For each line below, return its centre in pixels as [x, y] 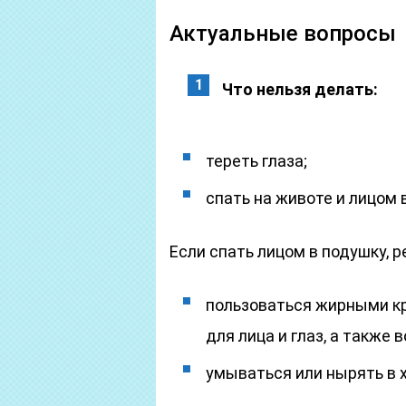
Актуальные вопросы [283, 34]
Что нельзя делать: [300, 89]
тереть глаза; [256, 161]
